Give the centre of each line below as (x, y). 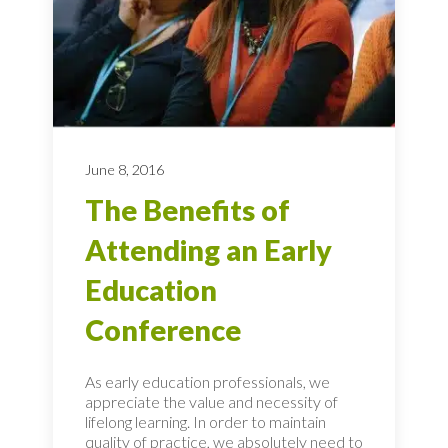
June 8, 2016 (124, 169)
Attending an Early (208, 249)
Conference (163, 329)
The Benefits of (187, 209)
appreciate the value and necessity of (211, 402)
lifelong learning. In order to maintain (205, 422)
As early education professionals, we (207, 382)
